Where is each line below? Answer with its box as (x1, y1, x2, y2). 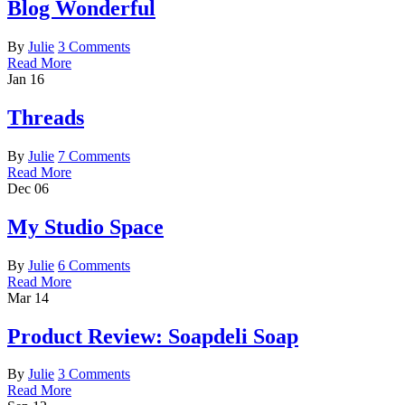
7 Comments (58, 147, 130, 164)
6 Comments (58, 257, 130, 273)
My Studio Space (7, 214, 164, 239)
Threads (7, 105, 84, 129)
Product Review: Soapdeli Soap (7, 324, 298, 348)
